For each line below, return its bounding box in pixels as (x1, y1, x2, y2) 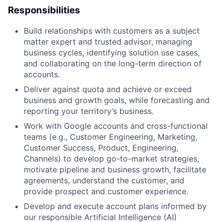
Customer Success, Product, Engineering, (24, 142, 178, 153)
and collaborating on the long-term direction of (24, 58, 202, 68)
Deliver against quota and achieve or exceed (24, 84, 192, 94)
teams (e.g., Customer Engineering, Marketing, (24, 131, 197, 142)
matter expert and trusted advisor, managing (24, 36, 192, 47)
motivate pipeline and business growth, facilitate (24, 164, 206, 174)
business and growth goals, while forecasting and (24, 95, 210, 105)
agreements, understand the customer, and (24, 175, 184, 185)
